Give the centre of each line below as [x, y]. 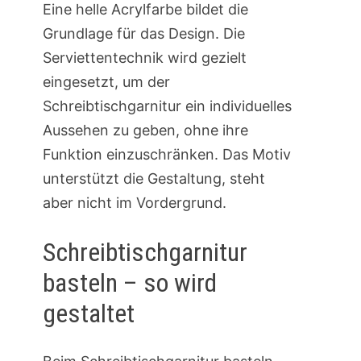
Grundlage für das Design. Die [143, 33]
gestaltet [88, 313]
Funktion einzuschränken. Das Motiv [166, 154]
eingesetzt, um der [106, 81]
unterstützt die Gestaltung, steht [154, 178]
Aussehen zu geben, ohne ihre [145, 130]
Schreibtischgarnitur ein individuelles [167, 106]
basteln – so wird [129, 282]
